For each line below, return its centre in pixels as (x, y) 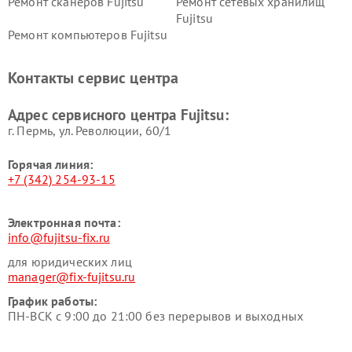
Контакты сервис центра (93, 78)
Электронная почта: (64, 222)
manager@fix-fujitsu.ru (72, 277)
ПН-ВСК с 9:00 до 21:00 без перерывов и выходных (156, 316)
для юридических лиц (70, 262)
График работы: (53, 301)
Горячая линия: (51, 164)
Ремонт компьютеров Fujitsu (88, 35)
